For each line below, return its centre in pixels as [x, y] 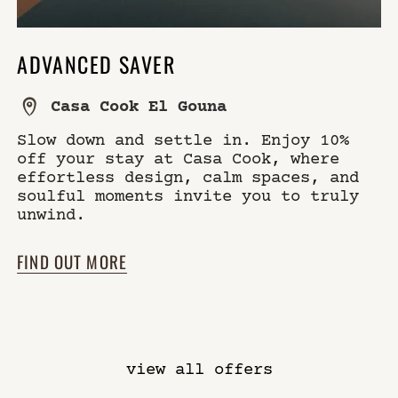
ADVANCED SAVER [96, 64]
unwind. [52, 214]
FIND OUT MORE [72, 260]
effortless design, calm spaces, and [188, 176]
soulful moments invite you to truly [188, 195]
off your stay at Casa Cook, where [179, 158]
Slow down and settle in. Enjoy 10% [183, 139]
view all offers [199, 369]
